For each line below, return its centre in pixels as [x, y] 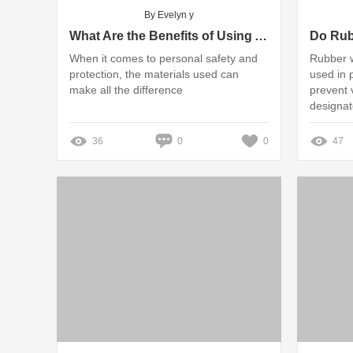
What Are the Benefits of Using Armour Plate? [261, 36]
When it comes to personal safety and [163, 58]
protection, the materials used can [154, 74]
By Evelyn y [169, 15]
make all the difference [126, 90]
